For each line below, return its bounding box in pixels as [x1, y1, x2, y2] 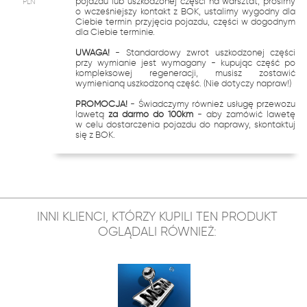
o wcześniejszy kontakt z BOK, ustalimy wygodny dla [75, 6, 296, 16]
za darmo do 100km [108, 109, 194, 119]
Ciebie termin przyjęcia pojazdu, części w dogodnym [75, 16, 296, 27]
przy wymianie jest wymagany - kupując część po [75, 58, 296, 68]
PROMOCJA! [75, 99, 127, 109]
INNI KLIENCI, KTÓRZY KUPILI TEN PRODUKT [36, 209, 278, 224]
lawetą [75, 109, 109, 119]
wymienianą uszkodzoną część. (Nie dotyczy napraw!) [75, 78, 291, 88]
